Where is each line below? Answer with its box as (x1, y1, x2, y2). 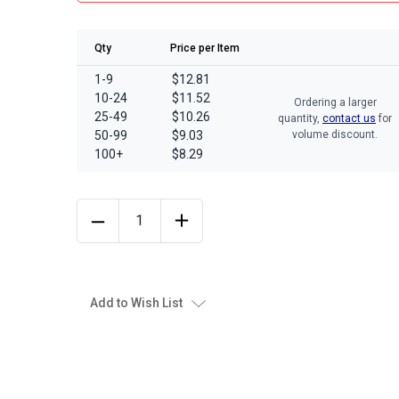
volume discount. (292, 128, 378, 141)
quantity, (278, 112, 322, 125)
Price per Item (170, 41, 240, 54)
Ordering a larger (293, 96, 377, 109)
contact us (322, 112, 376, 125)
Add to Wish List (90, 295, 183, 310)
